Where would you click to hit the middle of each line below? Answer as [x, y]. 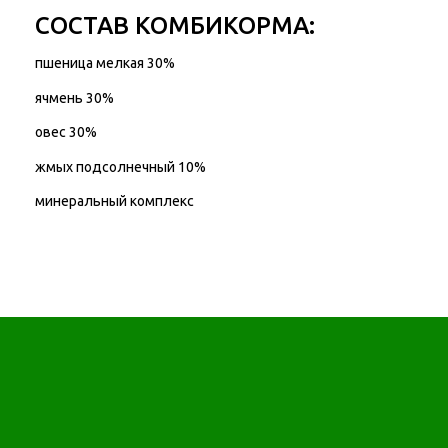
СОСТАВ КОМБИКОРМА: [174, 25]
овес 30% [65, 132]
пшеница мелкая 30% [104, 63]
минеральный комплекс [114, 201]
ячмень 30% [74, 97]
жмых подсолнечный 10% [120, 166]
